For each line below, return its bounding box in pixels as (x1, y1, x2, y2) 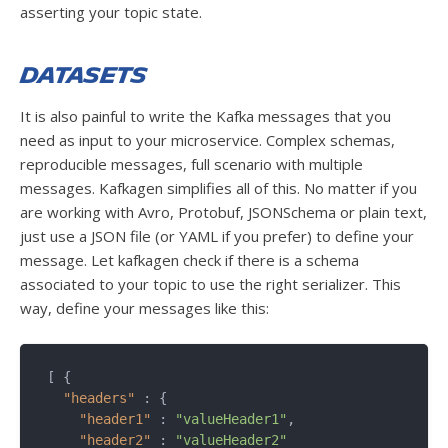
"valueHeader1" (175, 411, 287, 428)
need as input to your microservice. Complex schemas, (20, 130, 395, 151)
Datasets (20, 64, 147, 89)
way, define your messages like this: (20, 298, 269, 319)
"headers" (63, 390, 135, 407)
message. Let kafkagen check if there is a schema (20, 250, 359, 271)
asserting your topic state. (20, 2, 202, 23)
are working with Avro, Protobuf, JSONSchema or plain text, (20, 202, 427, 223)
